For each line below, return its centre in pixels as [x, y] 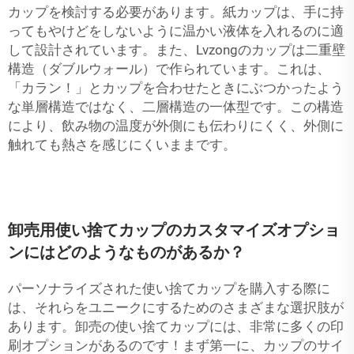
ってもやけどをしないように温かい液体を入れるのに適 [176, 31]
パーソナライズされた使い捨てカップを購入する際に [169, 288]
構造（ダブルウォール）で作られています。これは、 [169, 69]
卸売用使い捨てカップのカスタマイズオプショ [174, 230]
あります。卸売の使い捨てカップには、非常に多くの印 [176, 326]
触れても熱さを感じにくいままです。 [122, 145]
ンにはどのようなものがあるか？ [126, 252]
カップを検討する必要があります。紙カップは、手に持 [176, 12]
